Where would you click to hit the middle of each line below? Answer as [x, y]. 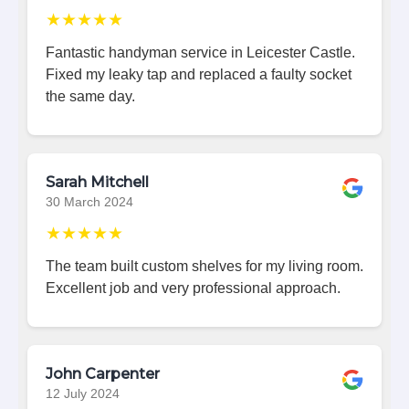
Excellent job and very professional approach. [193, 288]
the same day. [90, 96]
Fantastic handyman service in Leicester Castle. [200, 52]
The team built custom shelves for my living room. [204, 266]
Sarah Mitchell [97, 182]
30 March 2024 [89, 202]
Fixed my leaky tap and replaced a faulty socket [199, 74]
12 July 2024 [83, 393]
